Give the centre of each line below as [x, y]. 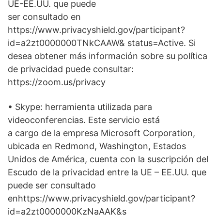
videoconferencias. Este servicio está [84, 120]
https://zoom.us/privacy [57, 82]
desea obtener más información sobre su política [108, 56]
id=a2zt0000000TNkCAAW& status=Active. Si [102, 43]
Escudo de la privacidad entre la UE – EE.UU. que [107, 172]
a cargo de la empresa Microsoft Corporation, [101, 133]
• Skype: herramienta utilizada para [80, 107]
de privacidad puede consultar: [71, 69]
